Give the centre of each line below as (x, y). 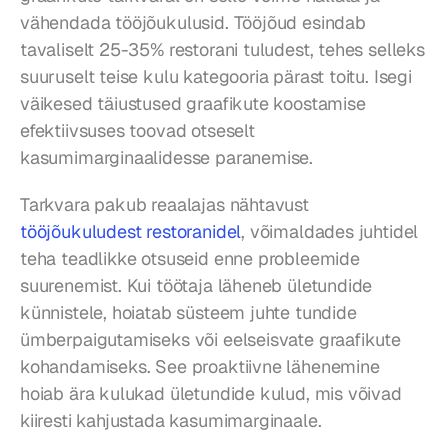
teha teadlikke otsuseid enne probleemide (190, 258)
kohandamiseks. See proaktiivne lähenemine (200, 366)
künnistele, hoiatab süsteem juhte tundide (188, 312)
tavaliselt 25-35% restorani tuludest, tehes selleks (222, 49)
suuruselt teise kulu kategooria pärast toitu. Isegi (216, 76)
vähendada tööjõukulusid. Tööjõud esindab (193, 22)
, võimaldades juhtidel (330, 231)
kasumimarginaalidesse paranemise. (167, 157)
